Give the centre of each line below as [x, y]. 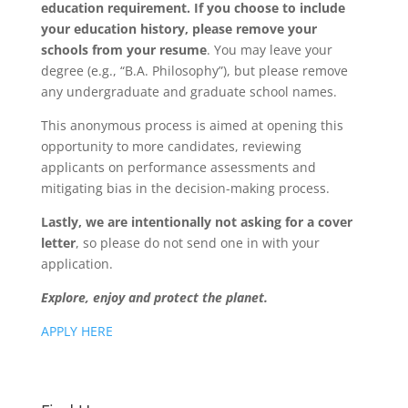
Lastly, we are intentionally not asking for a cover [196, 222]
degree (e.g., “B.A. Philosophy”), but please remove [194, 71]
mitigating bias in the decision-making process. [185, 188]
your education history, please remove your [178, 29]
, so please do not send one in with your [197, 243]
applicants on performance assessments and [178, 167]
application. [76, 264]
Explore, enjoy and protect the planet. [154, 297]
